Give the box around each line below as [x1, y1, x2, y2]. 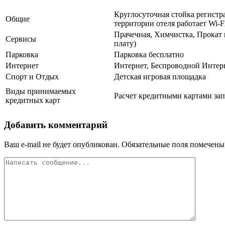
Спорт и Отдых [6, 72, 59, 81]
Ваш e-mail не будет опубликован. [4, 140, 120, 149]
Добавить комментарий [4, 119, 107, 130]
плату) [114, 39, 136, 48]
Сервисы [6, 35, 36, 44]
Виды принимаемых [6, 87, 76, 96]
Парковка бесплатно [114, 50, 184, 59]
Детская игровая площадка [114, 72, 206, 81]
